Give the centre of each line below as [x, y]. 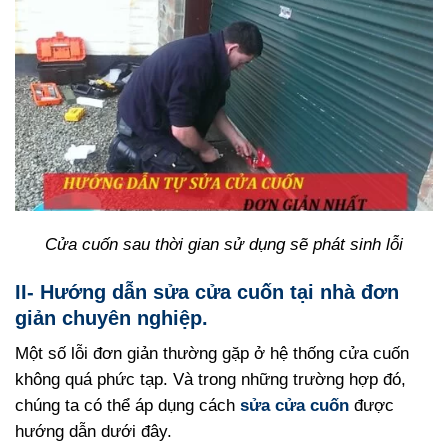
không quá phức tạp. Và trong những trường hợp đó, [210, 379]
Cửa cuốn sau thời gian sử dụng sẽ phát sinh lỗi [224, 245]
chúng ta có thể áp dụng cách [127, 405]
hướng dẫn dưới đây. [93, 431]
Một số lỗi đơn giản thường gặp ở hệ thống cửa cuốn [212, 353]
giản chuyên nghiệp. [111, 317]
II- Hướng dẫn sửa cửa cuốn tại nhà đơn [207, 291]
